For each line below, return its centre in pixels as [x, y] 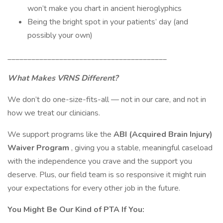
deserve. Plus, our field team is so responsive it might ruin [107, 175]
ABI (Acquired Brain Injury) [163, 134]
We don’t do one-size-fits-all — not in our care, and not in [107, 100]
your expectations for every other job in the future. [94, 188]
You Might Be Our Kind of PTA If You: [76, 210]
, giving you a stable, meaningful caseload [142, 148]
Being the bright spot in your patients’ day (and [108, 22]
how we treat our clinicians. [54, 113]
